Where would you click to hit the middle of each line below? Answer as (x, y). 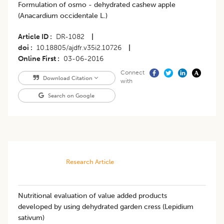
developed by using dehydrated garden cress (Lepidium (106, 206)
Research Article (90, 161)
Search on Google (71, 95)
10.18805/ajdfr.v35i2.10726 (79, 47)
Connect (132, 72)
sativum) (32, 217)
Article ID (33, 36)
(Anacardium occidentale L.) (63, 15)
